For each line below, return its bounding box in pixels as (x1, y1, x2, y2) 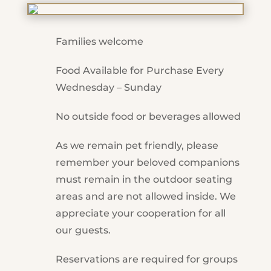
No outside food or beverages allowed (55, 111, 241, 122)
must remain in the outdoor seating (55, 174, 232, 185)
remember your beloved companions (55, 157, 240, 168)
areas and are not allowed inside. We (55, 191, 236, 202)
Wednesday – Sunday (55, 82, 162, 93)
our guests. (55, 224, 111, 236)
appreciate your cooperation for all (55, 207, 226, 219)
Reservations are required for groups (55, 253, 238, 265)
